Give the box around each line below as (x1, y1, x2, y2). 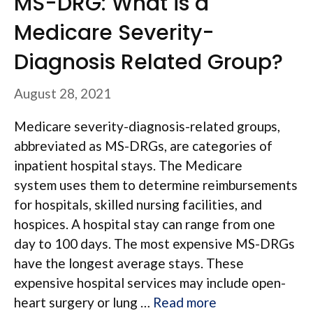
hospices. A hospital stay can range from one (14, 215, 275, 232)
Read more (153, 293, 217, 310)
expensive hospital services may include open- (14, 274, 286, 291)
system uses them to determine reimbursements (14, 176, 298, 193)
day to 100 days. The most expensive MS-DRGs (14, 235, 295, 252)
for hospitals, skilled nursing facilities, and (14, 196, 262, 212)
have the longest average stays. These (14, 254, 244, 271)
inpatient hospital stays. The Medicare (14, 156, 242, 173)
